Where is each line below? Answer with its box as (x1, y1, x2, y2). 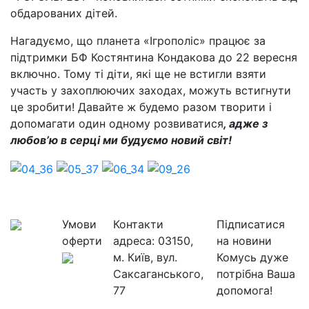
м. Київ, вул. (113, 250, 178, 264)
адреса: (113, 233, 155, 248)
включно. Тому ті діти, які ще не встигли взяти (10, 67, 266, 81)
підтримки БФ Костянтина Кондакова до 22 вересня (10, 50, 297, 64)
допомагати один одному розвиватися (10, 117, 223, 130)
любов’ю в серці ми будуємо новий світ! (10, 133, 232, 147)
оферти (61, 233, 102, 248)
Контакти (113, 217, 164, 231)
